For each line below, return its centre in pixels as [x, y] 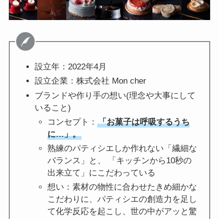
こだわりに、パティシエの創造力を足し [122, 199]
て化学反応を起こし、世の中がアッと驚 [122, 212]
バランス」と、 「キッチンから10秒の [119, 161]
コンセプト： [72, 122]
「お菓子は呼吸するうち [144, 122]
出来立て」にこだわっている [101, 173]
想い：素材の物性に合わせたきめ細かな [122, 187]
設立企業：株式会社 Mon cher [90, 81]
